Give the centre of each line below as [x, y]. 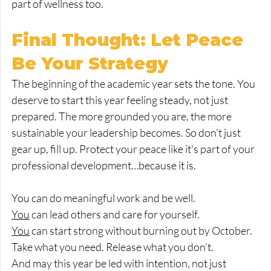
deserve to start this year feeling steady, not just [121, 100]
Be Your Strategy [90, 64]
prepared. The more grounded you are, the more [122, 116]
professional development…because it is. [104, 165]
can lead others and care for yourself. [115, 214]
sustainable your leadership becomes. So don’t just [127, 133]
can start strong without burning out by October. [141, 231]
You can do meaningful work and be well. [103, 198]
